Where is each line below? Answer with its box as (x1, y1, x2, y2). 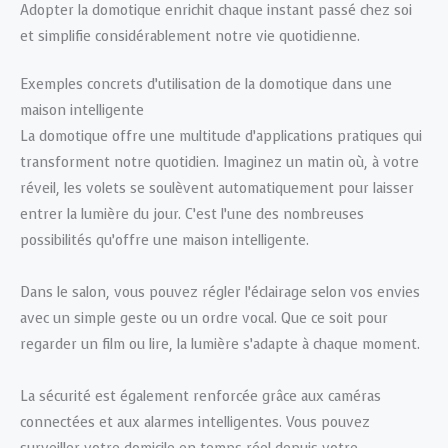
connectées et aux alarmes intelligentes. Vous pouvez (20, 413, 370, 433)
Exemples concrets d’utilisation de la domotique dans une (20, 75, 392, 95)
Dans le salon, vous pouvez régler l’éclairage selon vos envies (20, 283, 420, 303)
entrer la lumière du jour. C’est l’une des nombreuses (20, 205, 364, 225)
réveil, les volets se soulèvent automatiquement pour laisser (20, 179, 414, 199)
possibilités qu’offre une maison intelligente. (20, 231, 309, 251)
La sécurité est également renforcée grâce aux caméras (20, 387, 381, 407)
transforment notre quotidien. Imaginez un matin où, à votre (20, 153, 419, 173)
